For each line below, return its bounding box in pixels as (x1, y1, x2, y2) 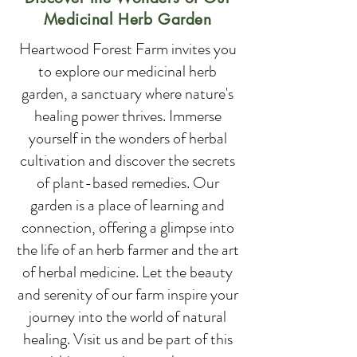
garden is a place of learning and (30, 194, 225, 217)
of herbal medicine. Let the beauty (22, 261, 233, 284)
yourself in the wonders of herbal (28, 127, 227, 150)
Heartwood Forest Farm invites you (18, 37, 237, 61)
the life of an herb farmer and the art (16, 238, 239, 261)
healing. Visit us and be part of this (22, 328, 233, 351)
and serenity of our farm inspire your (17, 283, 238, 306)
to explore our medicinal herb (38, 60, 217, 83)
